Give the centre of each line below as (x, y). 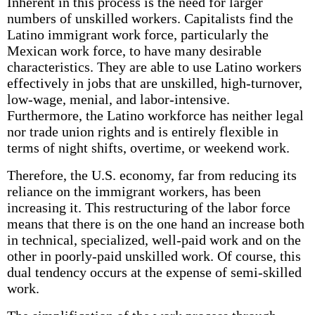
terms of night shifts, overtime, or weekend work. (148, 148)
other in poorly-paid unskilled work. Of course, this (154, 256)
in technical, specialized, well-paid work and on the (154, 240)
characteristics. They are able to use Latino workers (154, 67)
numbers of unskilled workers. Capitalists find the (150, 18)
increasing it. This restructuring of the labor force (148, 207)
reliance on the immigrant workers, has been (134, 191)
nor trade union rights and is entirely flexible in (142, 131)
